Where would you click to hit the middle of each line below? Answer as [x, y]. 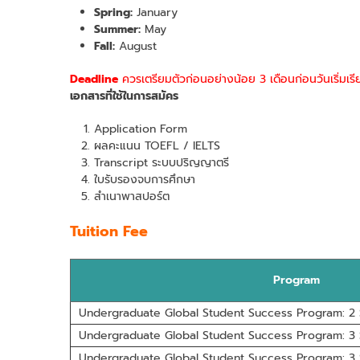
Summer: [117, 29]
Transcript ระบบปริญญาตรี [162, 162]
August [136, 46]
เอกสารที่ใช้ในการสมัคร [124, 96]
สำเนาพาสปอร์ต [132, 196]
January [155, 12]
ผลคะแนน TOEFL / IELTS [157, 145]
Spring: [113, 12]
